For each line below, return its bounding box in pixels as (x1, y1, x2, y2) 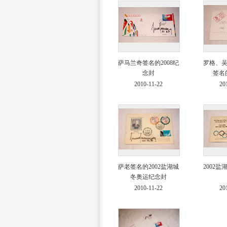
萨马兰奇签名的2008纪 (118, 59, 179, 66)
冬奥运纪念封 (130, 173, 167, 180)
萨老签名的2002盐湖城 (118, 163, 179, 170)
